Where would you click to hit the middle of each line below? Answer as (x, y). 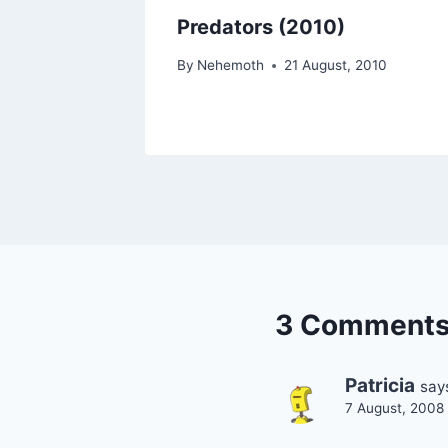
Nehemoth (231, 65)
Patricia (380, 386)
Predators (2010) (261, 26)
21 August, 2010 (336, 65)
